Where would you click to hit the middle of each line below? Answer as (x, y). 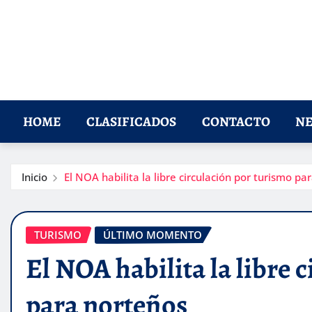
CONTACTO (236, 122)
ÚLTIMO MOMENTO (153, 235)
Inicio (34, 177)
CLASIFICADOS (131, 122)
